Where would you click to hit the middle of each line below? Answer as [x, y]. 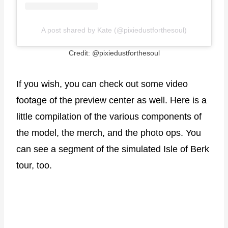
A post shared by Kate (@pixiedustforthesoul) [114, 30]
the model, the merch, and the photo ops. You [109, 133]
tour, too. [34, 165]
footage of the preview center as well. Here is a [111, 100]
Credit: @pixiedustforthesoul [114, 53]
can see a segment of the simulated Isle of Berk [113, 149]
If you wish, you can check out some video [102, 84]
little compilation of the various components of [109, 116]
